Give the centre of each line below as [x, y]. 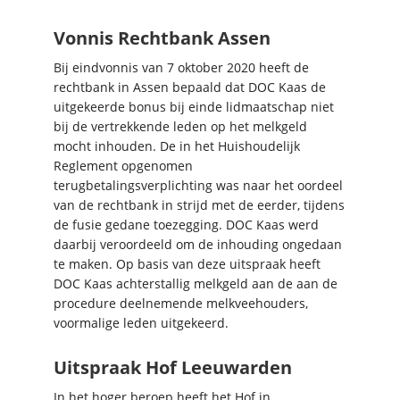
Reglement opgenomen [123, 165]
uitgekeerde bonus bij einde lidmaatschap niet [194, 106]
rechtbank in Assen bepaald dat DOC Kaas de [190, 87]
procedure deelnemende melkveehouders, [181, 303]
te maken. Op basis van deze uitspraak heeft [187, 263]
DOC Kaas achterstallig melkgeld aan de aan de [196, 283]
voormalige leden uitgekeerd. [141, 322]
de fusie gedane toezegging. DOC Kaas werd [186, 224]
